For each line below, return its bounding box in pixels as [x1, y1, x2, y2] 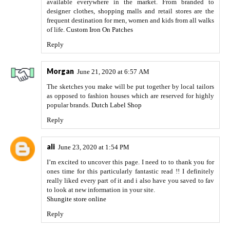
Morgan [47, 67, 74, 76]
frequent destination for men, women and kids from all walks [47, 16, 214, 25]
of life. [47, 26, 66, 34]
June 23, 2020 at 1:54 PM [58, 143, 129, 151]
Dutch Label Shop [91, 101, 142, 109]
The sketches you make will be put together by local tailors [47, 83, 214, 91]
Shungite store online [47, 195, 106, 203]
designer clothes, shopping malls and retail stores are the [47, 7, 214, 15]
